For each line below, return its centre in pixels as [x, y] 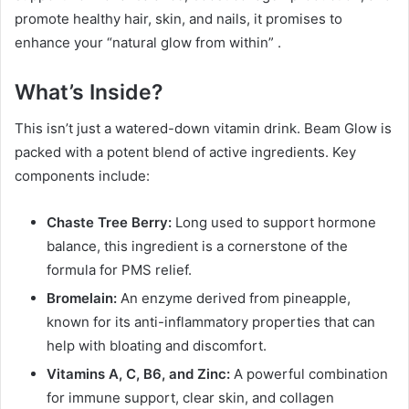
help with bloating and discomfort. [157, 346]
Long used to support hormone [274, 223]
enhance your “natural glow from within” [146, 42]
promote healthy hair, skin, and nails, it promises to [178, 18]
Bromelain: [82, 299]
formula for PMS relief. [119, 270]
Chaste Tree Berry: [109, 223]
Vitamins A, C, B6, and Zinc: [138, 374]
